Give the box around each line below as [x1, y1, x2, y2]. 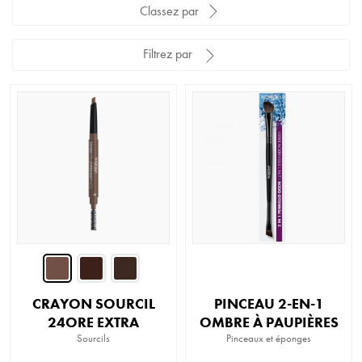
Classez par [139, 2, 199, 19]
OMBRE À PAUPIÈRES [199, 312, 339, 331]
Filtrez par [142, 45, 192, 63]
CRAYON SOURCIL [32, 293, 155, 313]
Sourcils [77, 330, 110, 345]
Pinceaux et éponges [226, 330, 311, 345]
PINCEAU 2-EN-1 [213, 293, 324, 313]
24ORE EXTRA [48, 312, 139, 331]
